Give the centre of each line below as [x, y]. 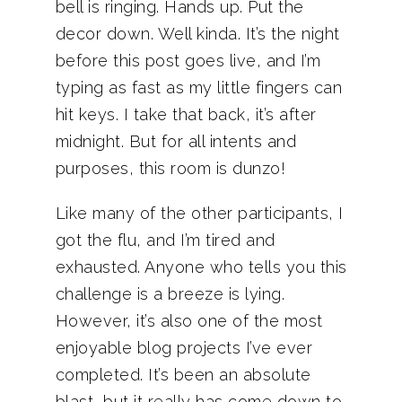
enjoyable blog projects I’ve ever [184, 348]
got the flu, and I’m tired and [165, 240]
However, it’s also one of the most [189, 321]
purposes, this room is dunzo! [170, 168]
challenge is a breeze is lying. [170, 294]
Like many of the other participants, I [199, 213]
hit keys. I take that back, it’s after [186, 114]
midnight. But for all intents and [175, 141]
